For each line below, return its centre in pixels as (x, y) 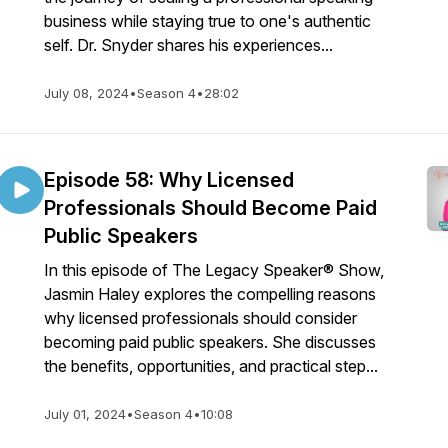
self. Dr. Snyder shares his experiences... (188, 45)
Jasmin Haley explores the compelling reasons (210, 294)
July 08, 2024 (86, 93)
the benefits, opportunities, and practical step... (211, 366)
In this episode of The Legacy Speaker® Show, (214, 270)
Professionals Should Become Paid (210, 208)
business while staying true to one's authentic (207, 21)
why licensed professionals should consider (200, 318)
